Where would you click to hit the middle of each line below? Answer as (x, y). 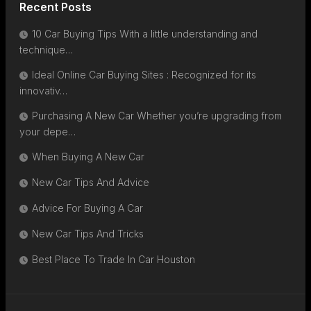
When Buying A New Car (88, 157)
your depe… (48, 132)
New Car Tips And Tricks (88, 234)
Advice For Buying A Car (87, 208)
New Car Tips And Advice (91, 183)
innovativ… (43, 91)
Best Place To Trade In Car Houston (114, 260)
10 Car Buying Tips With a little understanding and (145, 34)
